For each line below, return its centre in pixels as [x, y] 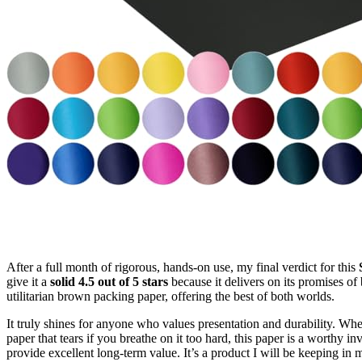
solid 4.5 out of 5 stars [109, 281]
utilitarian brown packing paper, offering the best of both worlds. [170, 296]
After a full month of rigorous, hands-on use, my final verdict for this [183, 267]
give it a [28, 281]
